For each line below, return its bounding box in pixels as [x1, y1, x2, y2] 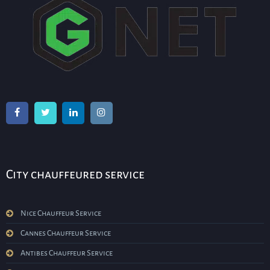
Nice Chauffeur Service [20, 209, 101, 218]
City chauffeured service [6, 168, 145, 181]
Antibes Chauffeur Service [20, 249, 113, 258]
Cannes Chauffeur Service [20, 229, 111, 238]
